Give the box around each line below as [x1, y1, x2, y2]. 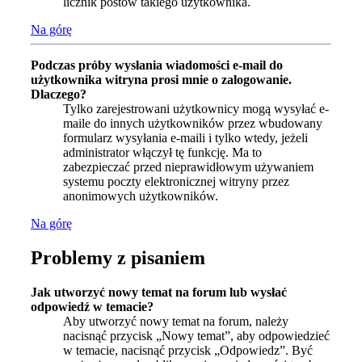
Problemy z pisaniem [31, 247, 205, 269]
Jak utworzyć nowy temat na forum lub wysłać [31, 285, 287, 300]
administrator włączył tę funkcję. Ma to [63, 145, 262, 160]
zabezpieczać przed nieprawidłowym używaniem [63, 160, 314, 175]
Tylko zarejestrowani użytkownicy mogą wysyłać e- [63, 102, 329, 116]
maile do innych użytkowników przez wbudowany [63, 116, 322, 131]
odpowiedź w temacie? [31, 300, 154, 314]
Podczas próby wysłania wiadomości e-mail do [31, 58, 283, 73]
